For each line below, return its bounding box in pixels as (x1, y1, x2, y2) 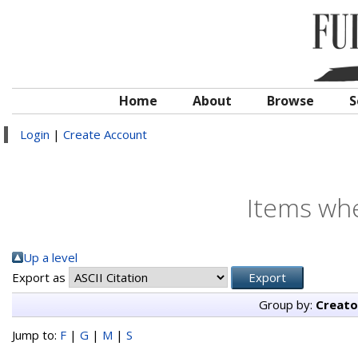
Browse (267, 92, 314, 109)
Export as (12, 269, 69, 285)
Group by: (258, 296, 316, 312)
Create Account (63, 126, 147, 142)
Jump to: (12, 327, 60, 343)
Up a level (23, 249, 78, 265)
